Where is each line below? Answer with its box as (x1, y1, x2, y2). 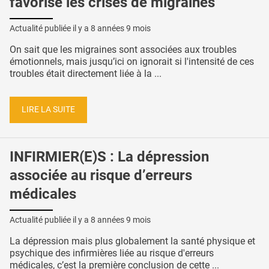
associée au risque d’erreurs (10, 167, 192, 184)
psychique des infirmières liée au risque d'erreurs (10, 247, 214, 259)
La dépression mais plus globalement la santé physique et (10, 235, 255, 247)
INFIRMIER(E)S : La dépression (10, 148, 209, 165)
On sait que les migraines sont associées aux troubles (10, 43, 237, 55)
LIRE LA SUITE (22, 104, 75, 115)
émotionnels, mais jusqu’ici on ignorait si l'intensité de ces (10, 55, 254, 67)
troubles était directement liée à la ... (10, 67, 162, 79)
